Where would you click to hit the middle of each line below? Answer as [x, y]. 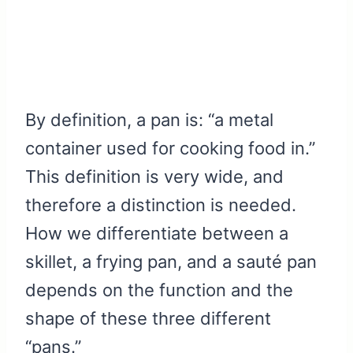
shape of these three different [148, 319]
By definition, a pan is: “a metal [149, 120]
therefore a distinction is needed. [161, 205]
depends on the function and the [159, 290]
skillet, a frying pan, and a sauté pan [171, 262]
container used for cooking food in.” [170, 149]
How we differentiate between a [157, 234]
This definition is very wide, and [154, 177]
